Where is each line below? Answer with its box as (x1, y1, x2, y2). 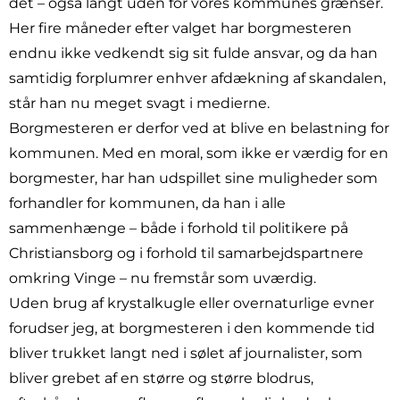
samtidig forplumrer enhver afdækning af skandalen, (9, 70, 386, 87)
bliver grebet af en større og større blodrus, (9, 370, 313, 387)
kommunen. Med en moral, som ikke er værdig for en (9, 145, 388, 162)
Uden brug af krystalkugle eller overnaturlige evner (9, 295, 374, 312)
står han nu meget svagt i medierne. (9, 95, 270, 112)
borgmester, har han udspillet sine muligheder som (9, 170, 378, 187)
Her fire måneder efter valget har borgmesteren (9, 20, 352, 37)
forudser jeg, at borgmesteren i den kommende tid (9, 320, 375, 337)
